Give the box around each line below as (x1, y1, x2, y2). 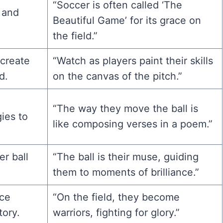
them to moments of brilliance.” (52, 166, 199, 178)
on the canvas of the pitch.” (52, 70, 182, 82)
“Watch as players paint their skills (52, 54, 213, 67)
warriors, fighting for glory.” (52, 206, 180, 219)
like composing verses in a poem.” (52, 117, 213, 130)
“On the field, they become (52, 191, 180, 203)
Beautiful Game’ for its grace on (52, 14, 201, 26)
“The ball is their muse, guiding (52, 150, 199, 163)
